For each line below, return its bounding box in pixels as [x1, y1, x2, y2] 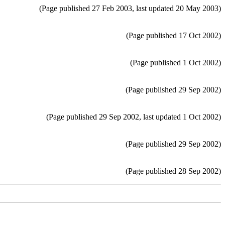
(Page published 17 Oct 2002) [126, 31, 221, 40]
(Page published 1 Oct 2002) [130, 58, 221, 67]
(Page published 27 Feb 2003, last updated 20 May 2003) [39, 4, 221, 13]
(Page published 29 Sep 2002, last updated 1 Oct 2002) [46, 113, 221, 122]
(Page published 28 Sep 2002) [126, 167, 221, 176]
